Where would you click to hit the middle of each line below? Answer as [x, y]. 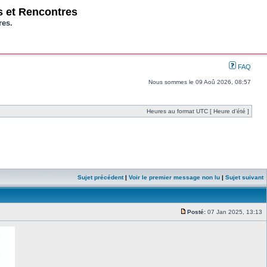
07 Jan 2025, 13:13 [235, 212]
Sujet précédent [100, 177]
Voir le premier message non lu [174, 177]
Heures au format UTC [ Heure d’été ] [198, 111]
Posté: [196, 212]
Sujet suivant [244, 177]
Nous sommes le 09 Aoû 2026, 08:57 [200, 82]
